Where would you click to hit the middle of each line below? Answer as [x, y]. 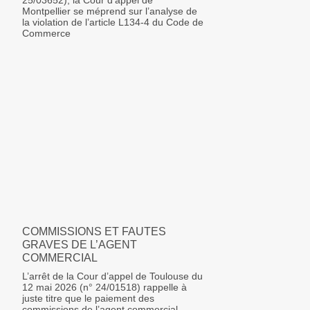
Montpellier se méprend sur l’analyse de [110, 11]
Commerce [46, 34]
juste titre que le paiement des [88, 298]
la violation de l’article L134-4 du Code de [113, 22]
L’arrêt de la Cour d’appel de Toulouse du [112, 276]
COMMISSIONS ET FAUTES [94, 231]
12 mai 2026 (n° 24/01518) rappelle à [104, 287]
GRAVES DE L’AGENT [80, 244]
